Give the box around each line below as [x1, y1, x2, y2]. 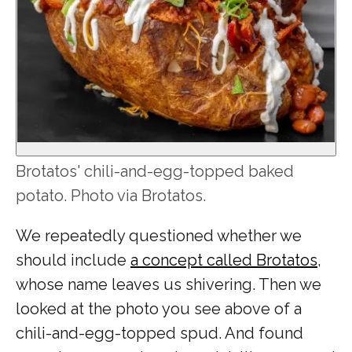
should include [16, 250, 130, 269]
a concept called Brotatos [130, 250, 317, 269]
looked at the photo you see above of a [16, 299, 302, 318]
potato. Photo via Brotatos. [16, 185, 206, 205]
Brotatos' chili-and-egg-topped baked [16, 161, 294, 181]
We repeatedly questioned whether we [16, 225, 302, 245]
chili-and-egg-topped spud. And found [16, 323, 303, 343]
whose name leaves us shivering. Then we [16, 274, 321, 294]
